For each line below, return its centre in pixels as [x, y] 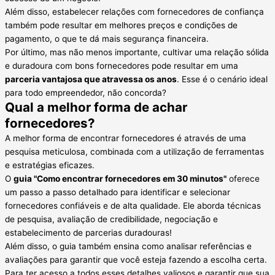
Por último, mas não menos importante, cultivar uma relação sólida [137, 52]
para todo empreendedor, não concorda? [86, 93]
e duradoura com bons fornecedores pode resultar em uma [122, 66]
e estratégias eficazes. [50, 165]
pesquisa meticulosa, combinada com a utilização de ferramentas [134, 152]
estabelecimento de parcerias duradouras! [88, 233]
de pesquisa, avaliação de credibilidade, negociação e [111, 219]
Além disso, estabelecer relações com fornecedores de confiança [134, 12]
